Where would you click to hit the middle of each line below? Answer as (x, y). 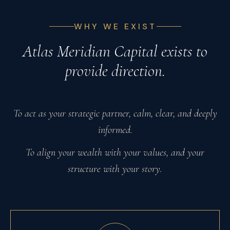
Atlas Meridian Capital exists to (115, 51)
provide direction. (115, 71)
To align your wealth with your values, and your (115, 152)
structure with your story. (115, 169)
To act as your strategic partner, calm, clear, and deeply (115, 113)
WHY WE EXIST (115, 26)
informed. (115, 130)
